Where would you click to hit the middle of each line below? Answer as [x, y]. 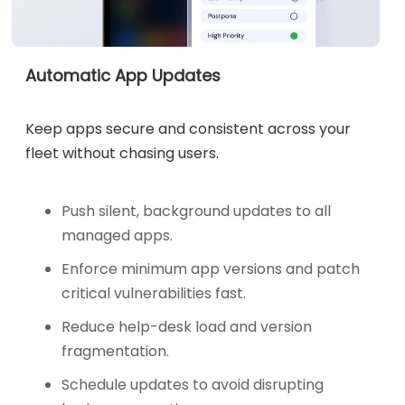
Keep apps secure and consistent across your [188, 129]
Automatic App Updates [123, 76]
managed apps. [118, 236]
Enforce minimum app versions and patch [211, 269]
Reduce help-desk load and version [187, 327]
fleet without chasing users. [122, 154]
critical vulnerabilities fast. [154, 294]
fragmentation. [116, 352]
